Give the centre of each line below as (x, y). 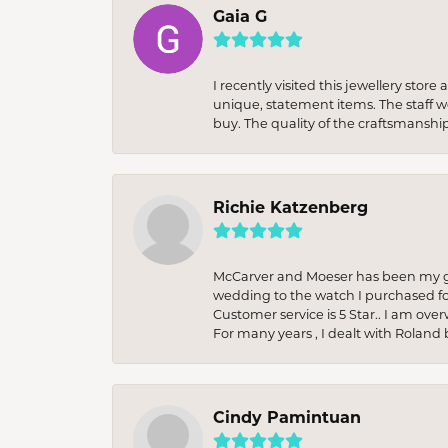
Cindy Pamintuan (287, 416)
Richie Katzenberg (290, 206)
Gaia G (240, 15)
